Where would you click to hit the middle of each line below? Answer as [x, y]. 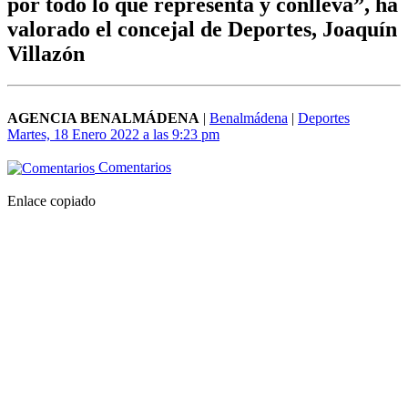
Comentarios [133, 168]
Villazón [46, 54]
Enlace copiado [51, 201]
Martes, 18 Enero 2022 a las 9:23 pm [113, 135]
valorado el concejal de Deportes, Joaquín [202, 30]
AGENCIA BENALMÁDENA [103, 118]
